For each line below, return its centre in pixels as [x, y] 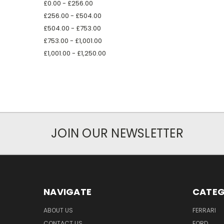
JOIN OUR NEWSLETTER [117, 133]
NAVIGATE [67, 191]
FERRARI [204, 210]
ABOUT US [58, 210]
